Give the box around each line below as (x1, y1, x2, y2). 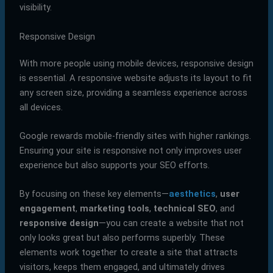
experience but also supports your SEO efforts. (19, 159, 210, 171)
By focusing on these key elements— (19, 188, 169, 200)
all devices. (19, 101, 63, 113)
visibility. (19, 2, 52, 13)
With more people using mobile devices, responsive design (19, 57, 253, 69)
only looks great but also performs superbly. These (19, 232, 225, 244)
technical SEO (153, 203, 216, 214)
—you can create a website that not (98, 218, 244, 229)
